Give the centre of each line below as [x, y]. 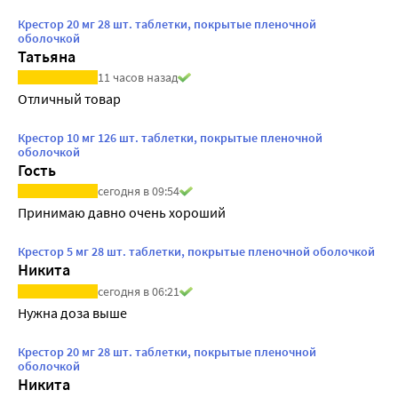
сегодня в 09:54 [139, 191]
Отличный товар [69, 99]
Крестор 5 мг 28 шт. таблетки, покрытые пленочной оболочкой [196, 252]
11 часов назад [138, 78]
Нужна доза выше [72, 312]
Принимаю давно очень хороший [122, 213]
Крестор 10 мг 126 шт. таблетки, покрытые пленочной [170, 138]
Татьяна [47, 57]
